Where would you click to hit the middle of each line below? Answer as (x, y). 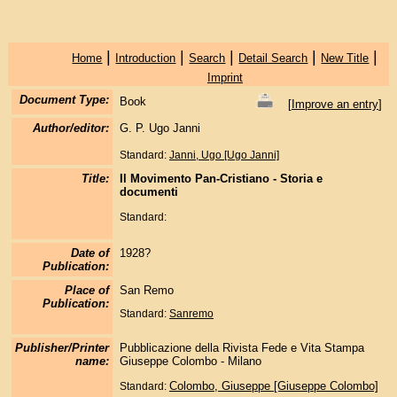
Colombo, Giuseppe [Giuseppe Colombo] (273, 386)
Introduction (146, 58)
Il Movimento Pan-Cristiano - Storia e (221, 179)
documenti (148, 192)
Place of (86, 290)
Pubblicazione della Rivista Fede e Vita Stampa (241, 348)
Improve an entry (335, 104)
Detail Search (273, 58)
